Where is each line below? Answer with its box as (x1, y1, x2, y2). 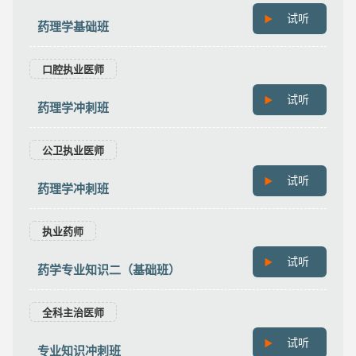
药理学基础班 (37, 20, 109, 33)
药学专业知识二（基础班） (37, 263, 180, 277)
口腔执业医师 (41, 64, 104, 75)
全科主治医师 (41, 307, 104, 319)
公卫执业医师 (41, 145, 104, 157)
